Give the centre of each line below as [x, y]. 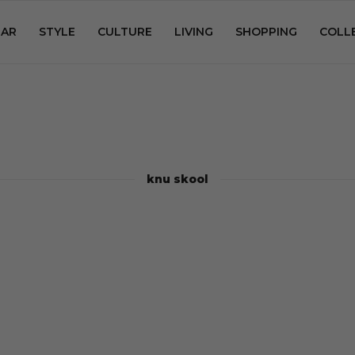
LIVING [194, 32]
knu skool [177, 179]
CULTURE [125, 32]
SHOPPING [266, 32]
